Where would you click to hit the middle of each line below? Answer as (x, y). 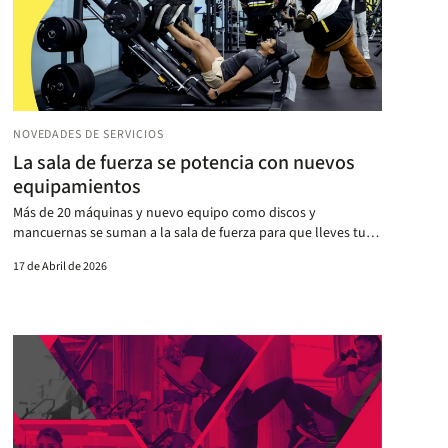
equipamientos (76, 186)
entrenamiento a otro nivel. (94, 252)
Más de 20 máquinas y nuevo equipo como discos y (164, 212)
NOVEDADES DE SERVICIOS (88, 134)
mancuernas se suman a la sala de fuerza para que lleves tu (189, 232)
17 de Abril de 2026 (59, 266)
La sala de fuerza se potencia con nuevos (183, 162)
